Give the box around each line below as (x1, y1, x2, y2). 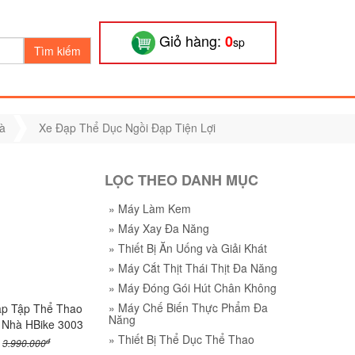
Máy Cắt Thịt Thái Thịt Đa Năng (118, 260, 277, 277)
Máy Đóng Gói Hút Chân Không (118, 280, 277, 296)
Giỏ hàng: (158, 29, 225, 51)
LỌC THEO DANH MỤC (105, 170, 258, 191)
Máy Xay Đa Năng (118, 220, 209, 237)
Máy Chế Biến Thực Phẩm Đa (118, 300, 268, 316)
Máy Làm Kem (118, 200, 191, 217)
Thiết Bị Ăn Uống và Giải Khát (118, 240, 267, 257)
